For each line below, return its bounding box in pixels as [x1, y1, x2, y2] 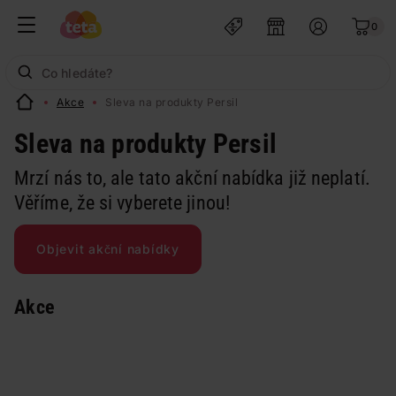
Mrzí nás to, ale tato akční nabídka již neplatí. [14, 167, 370, 189]
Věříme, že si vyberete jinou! [14, 192, 230, 214]
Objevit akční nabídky [36, 241, 179, 256]
